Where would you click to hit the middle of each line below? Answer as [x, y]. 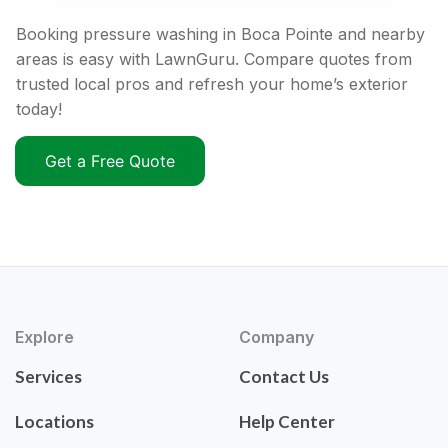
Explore [44, 337]
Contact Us [284, 377]
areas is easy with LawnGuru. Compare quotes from [214, 59]
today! [39, 109]
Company [276, 337]
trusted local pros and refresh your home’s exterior [212, 84]
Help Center [287, 422]
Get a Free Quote [110, 161]
